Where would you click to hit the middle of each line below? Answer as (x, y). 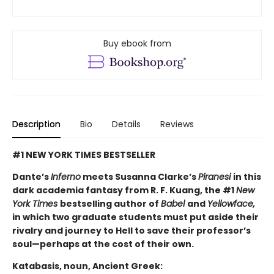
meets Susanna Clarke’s (139, 177)
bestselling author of (110, 204)
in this (247, 177)
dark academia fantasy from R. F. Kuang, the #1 (124, 191)
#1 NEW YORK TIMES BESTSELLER (84, 155)
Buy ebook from (137, 44)
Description (36, 124)
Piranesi (216, 177)
